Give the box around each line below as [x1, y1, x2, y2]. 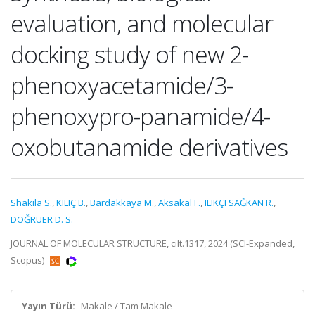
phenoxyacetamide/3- [11, 69, 233, 101]
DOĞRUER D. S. [11, 213, 73, 226]
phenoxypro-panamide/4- [11, 100, 270, 132]
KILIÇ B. [56, 196, 86, 209]
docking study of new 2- [11, 38, 248, 70]
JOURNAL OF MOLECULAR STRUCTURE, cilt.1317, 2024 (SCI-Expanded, [11, 237, 295, 250]
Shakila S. [11, 196, 52, 209]
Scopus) [11, 254, 46, 266]
